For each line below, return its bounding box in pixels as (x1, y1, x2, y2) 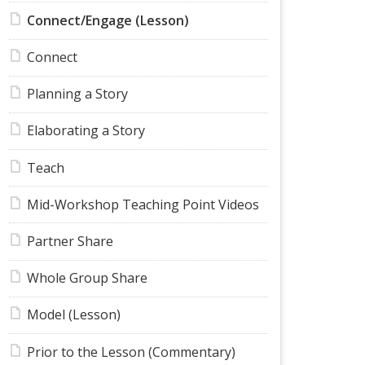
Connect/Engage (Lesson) (26, 11, 189, 29)
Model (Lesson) (26, 306, 121, 324)
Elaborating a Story (26, 121, 145, 140)
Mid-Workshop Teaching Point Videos (26, 195, 259, 213)
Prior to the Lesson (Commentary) (26, 342, 235, 361)
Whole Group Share (26, 269, 147, 288)
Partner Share (26, 232, 113, 251)
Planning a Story (26, 85, 128, 103)
